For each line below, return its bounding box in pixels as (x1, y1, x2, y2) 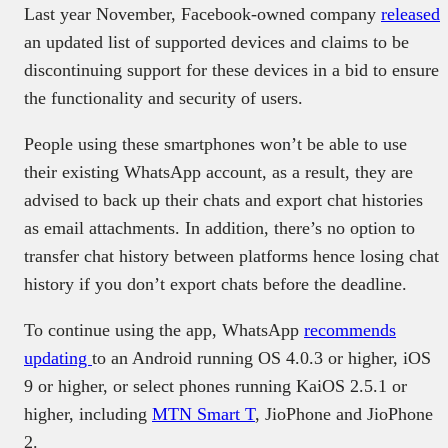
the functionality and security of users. (24, 87, 303, 108)
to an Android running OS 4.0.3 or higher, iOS (92, 347, 431, 368)
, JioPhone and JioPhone (255, 403, 433, 424)
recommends (304, 319, 396, 340)
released (381, 3, 440, 24)
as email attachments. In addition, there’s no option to (24, 217, 415, 238)
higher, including (24, 403, 152, 424)
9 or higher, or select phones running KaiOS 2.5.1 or (24, 375, 407, 396)
